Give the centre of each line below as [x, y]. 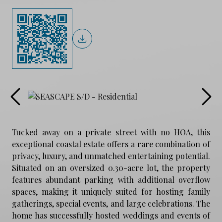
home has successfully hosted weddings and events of [111, 215]
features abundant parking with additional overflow [111, 179]
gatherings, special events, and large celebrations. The [111, 203]
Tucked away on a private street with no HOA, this [111, 132]
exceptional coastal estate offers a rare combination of [111, 144]
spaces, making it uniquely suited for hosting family [111, 191]
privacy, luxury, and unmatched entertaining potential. [111, 156]
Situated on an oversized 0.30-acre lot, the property [111, 167]
